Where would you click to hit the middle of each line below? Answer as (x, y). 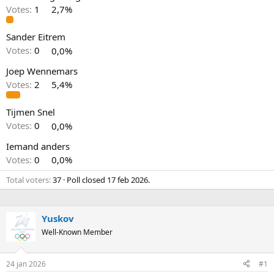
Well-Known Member (77, 232)
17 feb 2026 (128, 180)
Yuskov (58, 219)
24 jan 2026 (26, 264)
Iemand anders (38, 146)
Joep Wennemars (42, 71)
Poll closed (87, 180)
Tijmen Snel (31, 112)
